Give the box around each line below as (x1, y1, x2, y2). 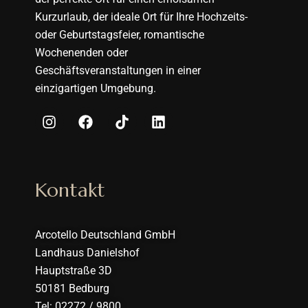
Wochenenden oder (34, 46, 128, 60)
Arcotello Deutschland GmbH (34, 228, 175, 242)
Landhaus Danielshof (34, 246, 140, 260)
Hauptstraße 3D (34, 264, 112, 278)
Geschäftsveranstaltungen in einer (34, 64, 201, 78)
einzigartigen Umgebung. (34, 82, 156, 96)
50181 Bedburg (34, 282, 109, 296)
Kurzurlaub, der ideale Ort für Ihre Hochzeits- (34, 10, 247, 24)
